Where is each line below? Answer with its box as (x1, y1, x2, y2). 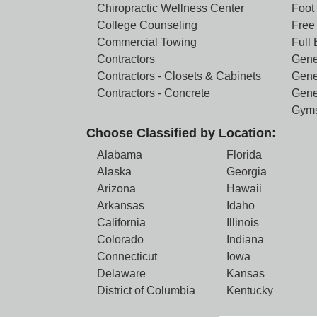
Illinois (226, 217, 260, 229)
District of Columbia (97, 284, 195, 296)
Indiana (226, 234, 265, 246)
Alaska (97, 166, 132, 178)
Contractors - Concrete (97, 87, 210, 99)
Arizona (97, 183, 136, 195)
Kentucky (226, 284, 274, 296)
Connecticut (97, 250, 157, 263)
